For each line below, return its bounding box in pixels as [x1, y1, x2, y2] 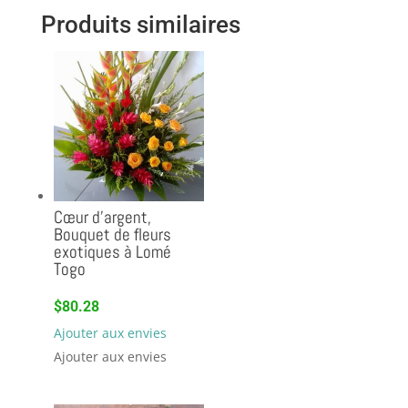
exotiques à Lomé [53, 240, 171, 263]
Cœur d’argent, [53, 205, 151, 229]
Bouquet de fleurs [53, 222, 171, 246]
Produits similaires [40, 10, 240, 38]
